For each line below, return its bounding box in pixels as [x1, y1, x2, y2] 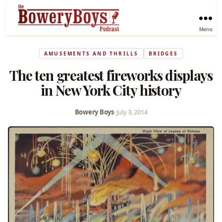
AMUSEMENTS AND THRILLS [44, 50, 139, 57]
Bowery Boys [74, 107, 114, 116]
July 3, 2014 [116, 107, 148, 116]
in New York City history [41, 80, 181, 99]
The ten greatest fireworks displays [9, 65, 213, 84]
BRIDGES [148, 50, 178, 57]
